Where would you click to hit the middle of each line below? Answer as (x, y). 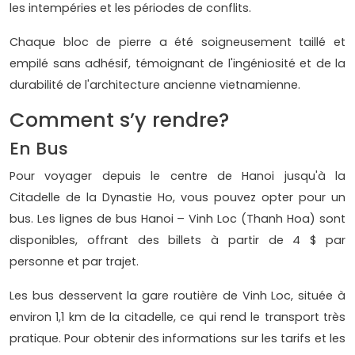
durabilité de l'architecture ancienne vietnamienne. (155, 84)
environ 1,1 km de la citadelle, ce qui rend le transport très (177, 317)
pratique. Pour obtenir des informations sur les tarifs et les (177, 338)
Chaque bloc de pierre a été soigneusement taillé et (177, 42)
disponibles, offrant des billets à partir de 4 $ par (177, 240)
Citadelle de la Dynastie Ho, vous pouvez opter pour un (177, 197)
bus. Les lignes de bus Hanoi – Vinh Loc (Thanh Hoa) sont (177, 218)
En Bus (39, 148)
